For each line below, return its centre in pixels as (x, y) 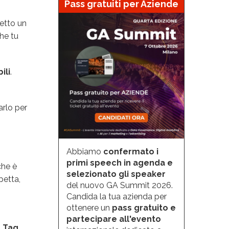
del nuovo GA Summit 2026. (119, 185)
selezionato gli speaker (116, 174)
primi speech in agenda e (119, 163)
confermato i (131, 151)
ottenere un (89, 208)
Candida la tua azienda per (116, 196)
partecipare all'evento (113, 219)
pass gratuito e (144, 208)
